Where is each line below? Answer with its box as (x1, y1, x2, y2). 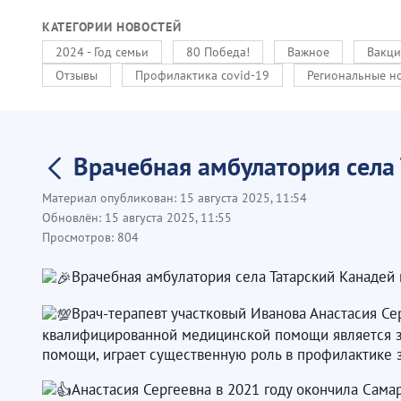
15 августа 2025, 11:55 (105, 209, 232, 226)
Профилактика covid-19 (135, 67, 269, 83)
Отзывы (55, 67, 98, 83)
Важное (287, 44, 329, 60)
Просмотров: (42, 229, 117, 245)
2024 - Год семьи (55, 44, 149, 60)
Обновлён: (42, 209, 105, 226)
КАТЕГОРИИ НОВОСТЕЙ (42, 19, 182, 35)
